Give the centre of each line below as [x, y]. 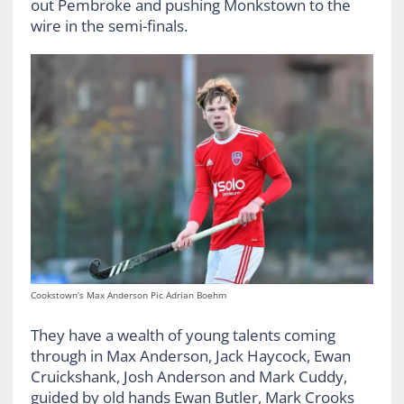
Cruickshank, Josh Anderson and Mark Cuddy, [188, 377]
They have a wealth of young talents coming [183, 335]
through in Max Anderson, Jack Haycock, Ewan [190, 356]
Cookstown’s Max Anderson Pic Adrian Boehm [128, 294]
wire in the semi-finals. [109, 26]
